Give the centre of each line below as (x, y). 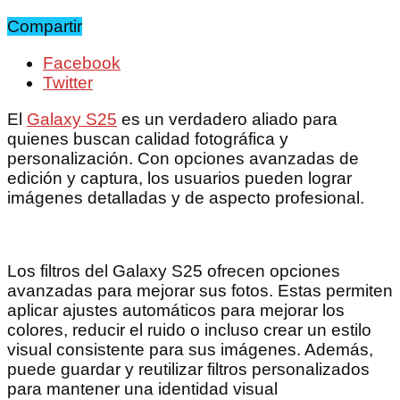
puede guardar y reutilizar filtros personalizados (188, 370)
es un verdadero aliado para (227, 120)
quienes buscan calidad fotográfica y (148, 139)
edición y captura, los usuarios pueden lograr (179, 179)
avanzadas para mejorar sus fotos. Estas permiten (200, 291)
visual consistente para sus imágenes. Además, (190, 350)
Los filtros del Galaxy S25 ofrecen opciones (174, 271)
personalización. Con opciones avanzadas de (183, 159)
